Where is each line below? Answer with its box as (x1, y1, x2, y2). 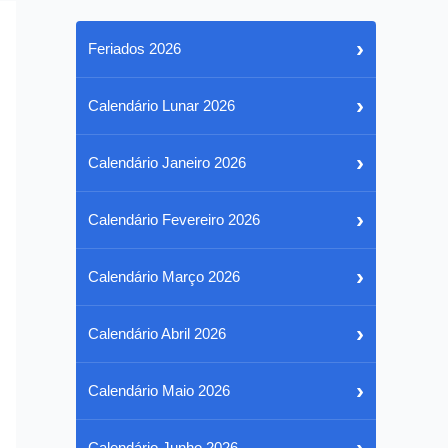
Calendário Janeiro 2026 (88, 154, 246, 171)
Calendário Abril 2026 (88, 325, 226, 342)
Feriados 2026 (88, 40, 181, 57)
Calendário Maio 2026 (88, 382, 230, 399)
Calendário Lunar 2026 (88, 97, 235, 114)
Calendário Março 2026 (88, 268, 240, 285)
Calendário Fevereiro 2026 (88, 211, 260, 228)
